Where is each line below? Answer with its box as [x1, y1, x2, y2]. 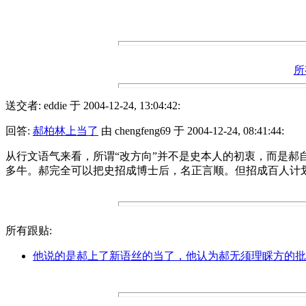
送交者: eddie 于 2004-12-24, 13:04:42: [5, 99, 180, 111]
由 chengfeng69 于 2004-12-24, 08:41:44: [98, 124, 284, 137]
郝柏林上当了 [33, 124, 98, 137]
